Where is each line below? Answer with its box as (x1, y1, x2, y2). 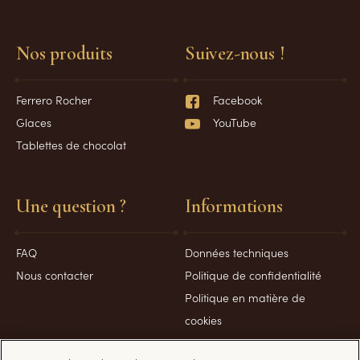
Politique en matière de (185, 289, 305, 306)
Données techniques (185, 244, 288, 261)
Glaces (16, 114, 51, 131)
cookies (185, 312, 222, 329)
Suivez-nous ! (185, 42, 284, 66)
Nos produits (16, 42, 112, 66)
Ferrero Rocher (16, 92, 92, 108)
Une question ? (16, 194, 127, 219)
